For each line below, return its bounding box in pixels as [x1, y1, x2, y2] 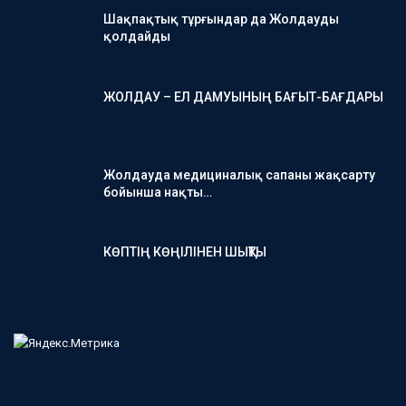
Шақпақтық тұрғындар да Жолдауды [103, 12, 339, 27]
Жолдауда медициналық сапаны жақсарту [103, 167, 375, 182]
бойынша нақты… [103, 184, 212, 199]
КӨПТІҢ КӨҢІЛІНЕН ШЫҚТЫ [103, 245, 266, 260]
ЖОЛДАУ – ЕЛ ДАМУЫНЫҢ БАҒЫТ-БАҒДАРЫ [103, 90, 383, 105]
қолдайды [103, 29, 170, 44]
